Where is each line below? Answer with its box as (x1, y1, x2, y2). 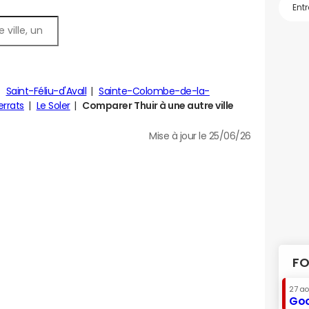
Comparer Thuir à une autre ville (82, 101, 234, 110)
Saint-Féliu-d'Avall (6, 86, 87, 96)
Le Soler (36, 101, 70, 110)
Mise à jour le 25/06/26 (149, 131, 251, 141)
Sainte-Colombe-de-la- (98, 86, 210, 96)
